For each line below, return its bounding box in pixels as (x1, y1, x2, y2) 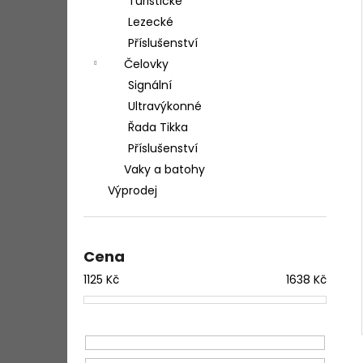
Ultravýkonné (128, 98, 202, 115)
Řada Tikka (128, 119, 188, 136)
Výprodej (108, 182, 157, 199)
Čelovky (124, 56, 169, 73)
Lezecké (128, 14, 173, 31)
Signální (128, 77, 172, 94)
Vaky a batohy (124, 161, 205, 178)
